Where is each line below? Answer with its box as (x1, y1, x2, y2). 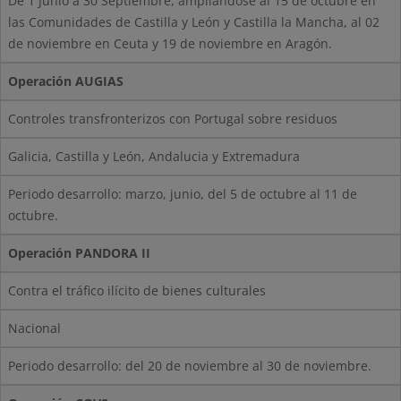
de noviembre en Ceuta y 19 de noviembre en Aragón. (8, 35, 332, 53)
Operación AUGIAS (8, 73, 124, 90)
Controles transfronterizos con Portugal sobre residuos (8, 110, 337, 128)
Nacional (8, 320, 61, 337)
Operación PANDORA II (8, 244, 150, 262)
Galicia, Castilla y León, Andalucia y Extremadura (8, 148, 300, 166)
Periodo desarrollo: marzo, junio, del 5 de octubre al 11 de (8, 185, 357, 203)
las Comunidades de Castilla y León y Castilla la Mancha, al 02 (8, 13, 380, 31)
